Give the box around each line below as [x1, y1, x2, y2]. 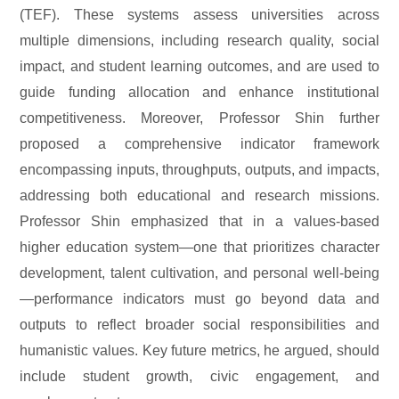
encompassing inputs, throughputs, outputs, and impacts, [20, 161, 379, 177]
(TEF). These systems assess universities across [20, 6, 379, 22]
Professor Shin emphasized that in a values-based [20, 213, 379, 229]
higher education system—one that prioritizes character [20, 239, 379, 255]
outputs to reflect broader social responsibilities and [20, 316, 379, 332]
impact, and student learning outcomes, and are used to [20, 58, 379, 74]
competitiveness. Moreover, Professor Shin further [20, 110, 379, 126]
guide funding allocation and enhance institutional [20, 84, 379, 100]
